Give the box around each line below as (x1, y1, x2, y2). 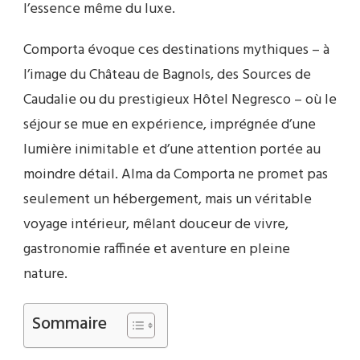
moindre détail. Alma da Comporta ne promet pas (23, 162, 328, 186)
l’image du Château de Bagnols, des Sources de (23, 63, 311, 87)
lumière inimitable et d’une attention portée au (23, 137, 321, 162)
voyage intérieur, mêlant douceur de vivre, (23, 212, 288, 236)
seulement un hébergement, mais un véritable (23, 187, 312, 211)
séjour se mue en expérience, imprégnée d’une (23, 112, 316, 137)
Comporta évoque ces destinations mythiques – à (23, 38, 329, 62)
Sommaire (32, 309, 107, 338)
